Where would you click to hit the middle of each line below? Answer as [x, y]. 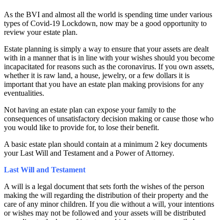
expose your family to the [137, 110]
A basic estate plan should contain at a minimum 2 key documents [106, 144]
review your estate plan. [41, 32]
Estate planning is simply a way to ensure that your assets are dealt [106, 49]
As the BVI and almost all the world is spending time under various [108, 14]
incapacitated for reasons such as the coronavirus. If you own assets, [109, 66]
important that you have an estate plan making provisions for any [104, 84]
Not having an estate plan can [50, 110]
